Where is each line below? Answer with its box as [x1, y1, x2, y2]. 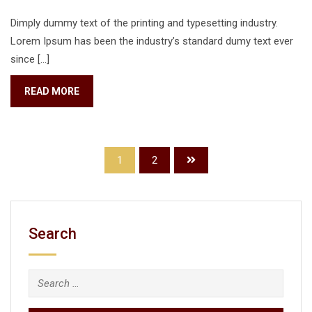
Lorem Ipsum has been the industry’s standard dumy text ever [10, 35, 293, 47]
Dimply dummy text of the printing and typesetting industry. [10, 17, 278, 29]
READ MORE [24, 86, 79, 97]
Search [29, 225, 77, 242]
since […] [10, 53, 49, 65]
